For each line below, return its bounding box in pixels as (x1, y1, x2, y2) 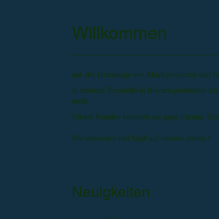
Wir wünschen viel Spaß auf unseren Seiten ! (72, 134, 214, 143)
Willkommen (72, 19, 177, 44)
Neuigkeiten (72, 180, 150, 202)
